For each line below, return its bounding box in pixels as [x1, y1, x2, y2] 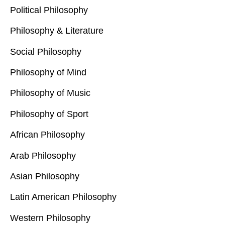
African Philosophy [10, 130, 85, 140]
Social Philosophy [10, 46, 84, 57]
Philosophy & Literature [10, 26, 103, 36]
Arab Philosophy [10, 150, 76, 161]
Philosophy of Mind [10, 67, 86, 77]
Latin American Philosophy [10, 192, 117, 202]
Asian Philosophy [10, 171, 79, 181]
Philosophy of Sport [10, 108, 88, 119]
